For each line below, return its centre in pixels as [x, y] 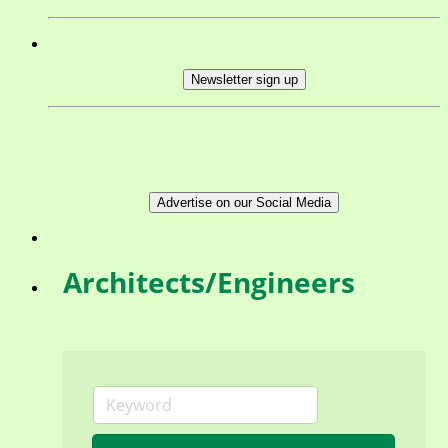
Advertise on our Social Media [244, 202]
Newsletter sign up [244, 79]
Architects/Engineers [209, 281]
